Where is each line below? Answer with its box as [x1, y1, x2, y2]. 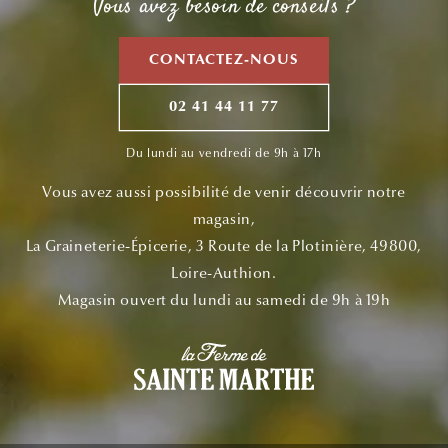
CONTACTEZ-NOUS [149, 52, 299, 68]
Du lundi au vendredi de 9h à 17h [126, 146, 322, 161]
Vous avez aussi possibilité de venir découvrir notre [42, 183, 406, 202]
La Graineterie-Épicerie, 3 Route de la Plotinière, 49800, [25, 237, 423, 256]
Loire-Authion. [171, 264, 277, 283]
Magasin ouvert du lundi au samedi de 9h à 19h [57, 291, 391, 310]
